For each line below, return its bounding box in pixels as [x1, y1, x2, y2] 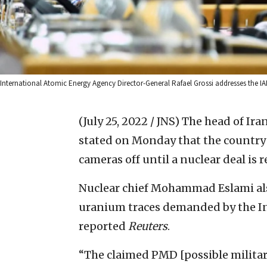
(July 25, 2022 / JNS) [79, 114, 179, 128]
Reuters [128, 219, 167, 233]
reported [79, 219, 128, 233]
